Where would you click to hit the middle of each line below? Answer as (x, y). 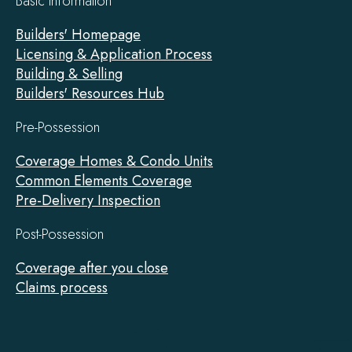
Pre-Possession (58, 127)
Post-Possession (60, 234)
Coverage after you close (92, 268)
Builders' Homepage (78, 34)
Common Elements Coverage (104, 180)
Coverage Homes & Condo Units (114, 161)
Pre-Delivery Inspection (88, 200)
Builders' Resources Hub (90, 93)
